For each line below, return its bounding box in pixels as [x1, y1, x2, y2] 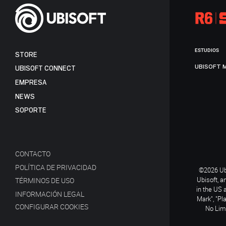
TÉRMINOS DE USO [15, 176, 74, 186]
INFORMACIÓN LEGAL [15, 189, 84, 199]
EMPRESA [15, 78, 46, 86]
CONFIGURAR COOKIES [60, 202, 88, 212]
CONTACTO [15, 148, 50, 158]
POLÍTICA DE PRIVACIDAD [15, 162, 96, 172]
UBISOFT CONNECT [15, 65, 76, 73]
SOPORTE [15, 106, 46, 115]
